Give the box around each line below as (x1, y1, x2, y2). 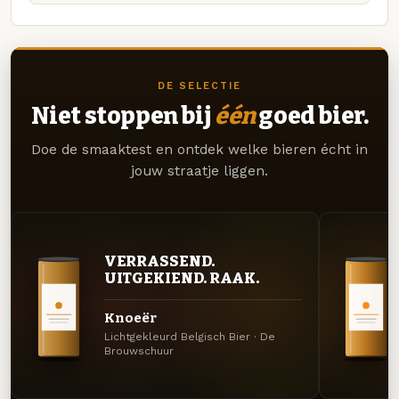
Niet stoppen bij (30, 102, 215, 131)
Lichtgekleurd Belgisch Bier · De (103, 330, 275, 344)
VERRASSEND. (103, 252, 215, 271)
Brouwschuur (103, 345, 174, 358)
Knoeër (103, 309, 157, 326)
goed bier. (255, 102, 369, 131)
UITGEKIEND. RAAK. (103, 269, 260, 288)
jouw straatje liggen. (131, 163, 268, 180)
